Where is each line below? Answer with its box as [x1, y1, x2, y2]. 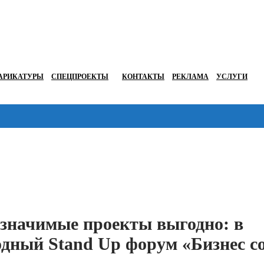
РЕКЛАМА [172, 72, 209, 81]
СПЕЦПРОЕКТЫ [51, 72, 108, 81]
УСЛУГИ [216, 72, 247, 81]
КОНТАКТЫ [122, 72, 164, 81]
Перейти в [216, 137, 260, 148]
